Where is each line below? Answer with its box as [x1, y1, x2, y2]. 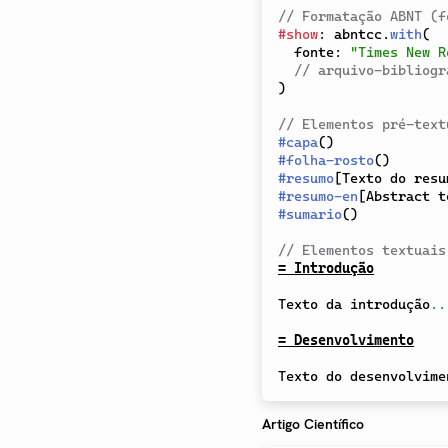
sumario [286, 206, 342, 223]
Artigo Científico [262, 415, 364, 434]
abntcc [326, 26, 382, 43]
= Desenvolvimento [278, 332, 414, 349]
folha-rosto [286, 152, 374, 169]
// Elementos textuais [278, 242, 446, 259]
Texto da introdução [278, 296, 430, 313]
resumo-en [286, 188, 358, 205]
